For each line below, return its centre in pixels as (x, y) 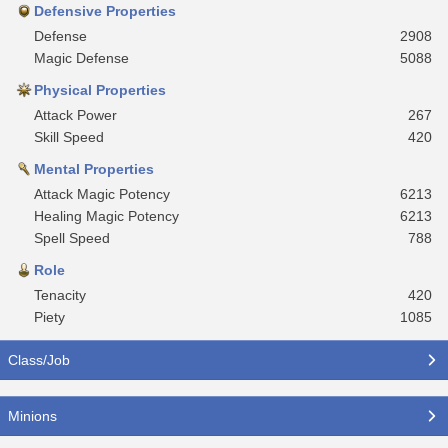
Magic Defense (81, 57)
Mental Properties (94, 168)
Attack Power (75, 114)
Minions (32, 415)
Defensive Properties (105, 10)
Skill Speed (69, 136)
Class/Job (39, 359)
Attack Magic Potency (102, 193)
